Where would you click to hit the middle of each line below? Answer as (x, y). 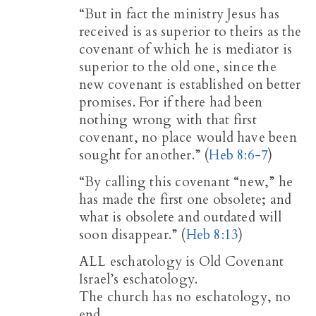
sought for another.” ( (144, 155)
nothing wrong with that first (168, 120)
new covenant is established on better (190, 84)
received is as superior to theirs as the (190, 31)
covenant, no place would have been (188, 137)
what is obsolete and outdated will (180, 217)
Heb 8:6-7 (239, 155)
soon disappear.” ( (133, 235)
